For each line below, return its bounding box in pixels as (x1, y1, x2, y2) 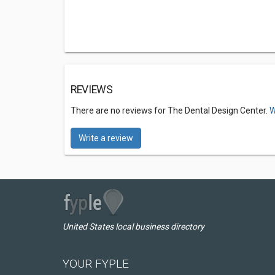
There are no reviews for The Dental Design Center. (71, 106, 269, 115)
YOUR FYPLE (63, 257, 129, 271)
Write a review (79, 133, 133, 143)
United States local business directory (63, 222, 204, 231)
